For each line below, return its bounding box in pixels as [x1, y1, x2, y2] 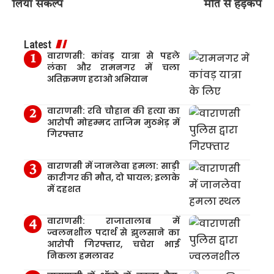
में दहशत [46, 182, 81, 195]
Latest [24, 37, 51, 51]
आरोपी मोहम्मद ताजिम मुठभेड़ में [46, 116, 180, 128]
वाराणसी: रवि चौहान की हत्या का [46, 104, 180, 117]
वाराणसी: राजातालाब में [46, 214, 180, 227]
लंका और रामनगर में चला [46, 61, 180, 73]
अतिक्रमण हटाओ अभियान [46, 72, 148, 85]
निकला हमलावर [46, 249, 114, 262]
